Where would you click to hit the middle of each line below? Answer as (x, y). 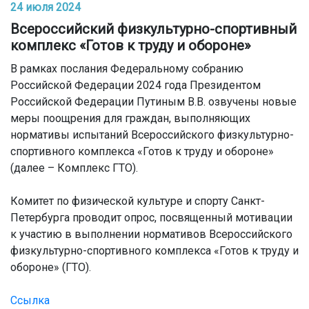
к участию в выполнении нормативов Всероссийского (151, 234)
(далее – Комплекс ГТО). (74, 168)
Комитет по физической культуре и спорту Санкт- (138, 201)
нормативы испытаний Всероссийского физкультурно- (152, 135)
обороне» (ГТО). (51, 267)
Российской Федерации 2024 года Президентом (136, 85)
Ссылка (30, 300)
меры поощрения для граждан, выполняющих (130, 118)
